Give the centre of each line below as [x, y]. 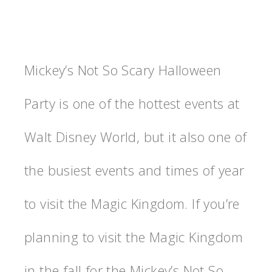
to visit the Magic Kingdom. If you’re [132, 204]
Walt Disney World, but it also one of [136, 137]
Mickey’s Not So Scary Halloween [123, 70]
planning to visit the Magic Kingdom [134, 237]
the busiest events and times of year [134, 170]
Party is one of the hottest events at [132, 104]
